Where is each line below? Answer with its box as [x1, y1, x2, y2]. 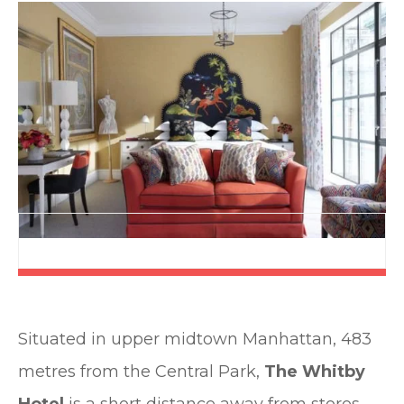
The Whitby [264, 362, 365, 382]
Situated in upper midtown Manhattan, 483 [18, 329, 372, 350]
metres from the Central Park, [18, 362, 264, 382]
